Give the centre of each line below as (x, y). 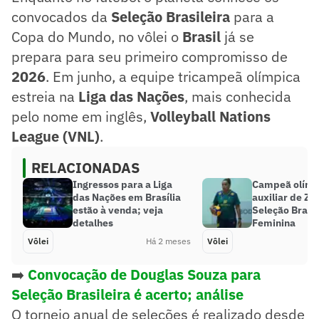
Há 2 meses (168, 241)
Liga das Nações (131, 96)
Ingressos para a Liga (122, 184)
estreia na (45, 96)
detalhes (93, 223)
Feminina (274, 223)
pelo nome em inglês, (81, 116)
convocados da (61, 16)
